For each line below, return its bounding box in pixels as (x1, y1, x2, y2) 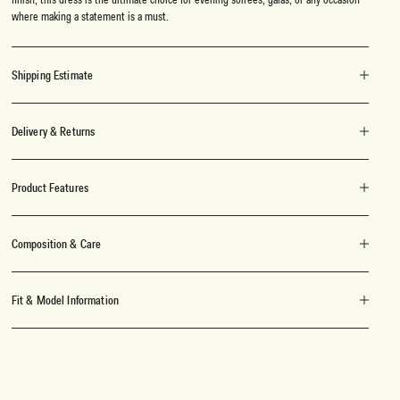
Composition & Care (11, 236, 102, 253)
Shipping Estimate (11, 67, 94, 84)
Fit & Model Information (11, 292, 120, 309)
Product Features (11, 179, 89, 196)
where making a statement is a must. (11, 8, 169, 25)
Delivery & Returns (11, 123, 96, 140)
